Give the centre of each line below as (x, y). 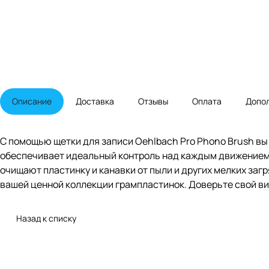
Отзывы (153, 101)
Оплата (207, 101)
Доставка (95, 101)
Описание (32, 101)
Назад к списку (46, 219)
